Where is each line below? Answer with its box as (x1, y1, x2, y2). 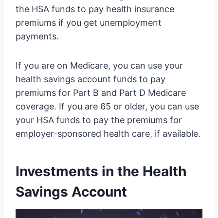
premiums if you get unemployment (16, 18, 162, 28)
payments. (16, 31, 59, 42)
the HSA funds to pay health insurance (16, 4, 174, 15)
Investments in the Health (16, 163, 186, 180)
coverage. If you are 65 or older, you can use (16, 101, 199, 112)
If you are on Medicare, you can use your (16, 60, 183, 71)
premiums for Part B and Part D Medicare (16, 88, 186, 98)
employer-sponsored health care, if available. (16, 128, 200, 139)
